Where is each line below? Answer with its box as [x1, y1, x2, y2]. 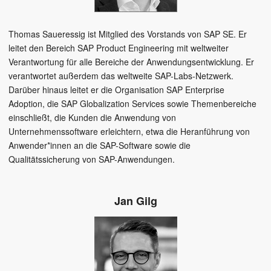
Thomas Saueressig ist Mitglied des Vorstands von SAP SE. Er [8, 28, 247, 41]
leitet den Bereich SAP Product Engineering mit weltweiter [8, 42, 229, 54]
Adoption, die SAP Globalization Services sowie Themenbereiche [8, 97, 256, 110]
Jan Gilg [114, 193, 157, 209]
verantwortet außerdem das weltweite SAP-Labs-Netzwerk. [8, 70, 233, 82]
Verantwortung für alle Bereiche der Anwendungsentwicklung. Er [8, 56, 254, 68]
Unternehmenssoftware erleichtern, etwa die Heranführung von [8, 125, 250, 138]
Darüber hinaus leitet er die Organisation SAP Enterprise [8, 83, 224, 96]
